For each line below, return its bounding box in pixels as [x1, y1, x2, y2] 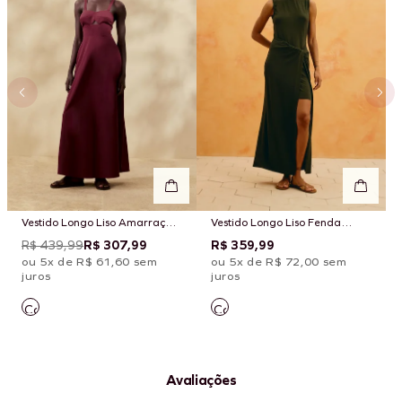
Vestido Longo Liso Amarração [22, 215, 179, 229]
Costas [22, 232, 56, 245]
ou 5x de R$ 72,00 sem [211, 254, 347, 269]
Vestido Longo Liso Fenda [211, 215, 341, 229]
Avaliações [165, 371, 237, 389]
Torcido [211, 232, 249, 245]
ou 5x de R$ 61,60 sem [22, 254, 158, 269]
